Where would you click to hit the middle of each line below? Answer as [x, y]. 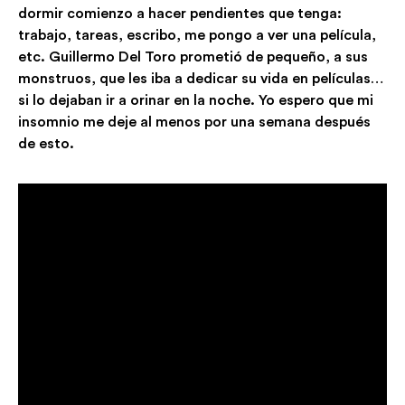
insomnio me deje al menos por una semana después [194, 122]
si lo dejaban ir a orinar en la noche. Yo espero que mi [196, 100]
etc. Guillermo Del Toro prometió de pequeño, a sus [193, 57]
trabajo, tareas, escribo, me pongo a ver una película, [197, 35]
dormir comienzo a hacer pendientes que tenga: [180, 13]
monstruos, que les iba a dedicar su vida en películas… [201, 78]
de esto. [46, 143]
